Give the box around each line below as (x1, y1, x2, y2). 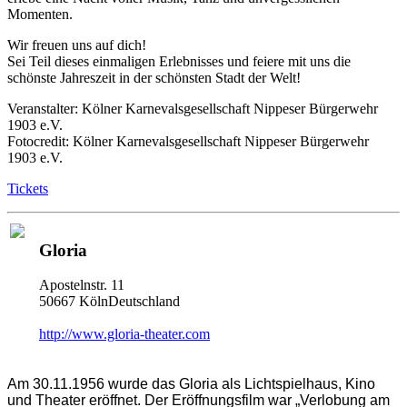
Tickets (7, 180, 48, 196)
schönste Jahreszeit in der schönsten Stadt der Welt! (7, 69, 301, 85)
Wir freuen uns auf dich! (7, 36, 146, 53)
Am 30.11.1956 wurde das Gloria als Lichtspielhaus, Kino (7, 375, 375, 392)
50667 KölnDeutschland (39, 293, 180, 310)
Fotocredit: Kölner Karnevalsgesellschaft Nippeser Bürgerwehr (7, 133, 369, 149)
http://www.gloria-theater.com (39, 326, 210, 342)
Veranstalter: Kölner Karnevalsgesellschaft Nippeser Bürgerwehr (7, 100, 378, 116)
